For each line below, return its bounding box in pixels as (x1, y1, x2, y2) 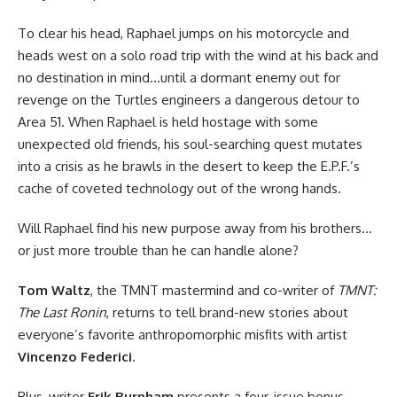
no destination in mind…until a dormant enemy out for (18, 69, 340, 87)
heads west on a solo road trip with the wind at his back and (18, 47, 378, 65)
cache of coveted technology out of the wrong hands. (18, 180, 341, 198)
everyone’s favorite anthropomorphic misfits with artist (18, 326, 347, 344)
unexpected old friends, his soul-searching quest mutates (18, 136, 362, 153)
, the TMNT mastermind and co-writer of (90, 282, 338, 300)
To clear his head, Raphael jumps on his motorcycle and (18, 25, 349, 43)
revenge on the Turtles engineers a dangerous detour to (18, 91, 360, 109)
